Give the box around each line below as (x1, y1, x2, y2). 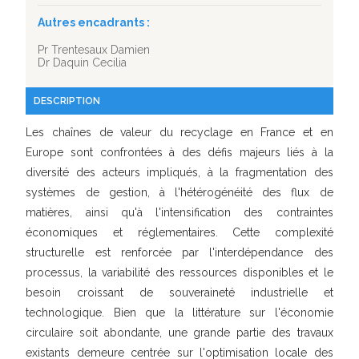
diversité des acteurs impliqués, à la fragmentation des (26, 166, 333, 179)
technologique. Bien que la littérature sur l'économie (26, 306, 333, 319)
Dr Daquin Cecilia (38, 56, 127, 69)
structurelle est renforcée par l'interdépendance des (26, 246, 333, 259)
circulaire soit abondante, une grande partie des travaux (26, 326, 333, 339)
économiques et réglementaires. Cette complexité (26, 226, 333, 239)
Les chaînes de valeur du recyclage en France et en (26, 126, 333, 139)
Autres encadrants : (38, 16, 151, 29)
